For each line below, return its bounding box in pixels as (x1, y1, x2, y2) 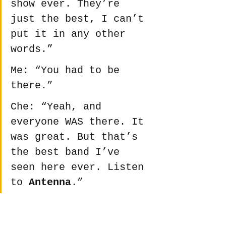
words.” (11, 43, 53, 55)
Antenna (29, 176, 71, 188)
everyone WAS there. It (11, 116, 150, 128)
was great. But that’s (11, 131, 144, 143)
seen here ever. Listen (11, 161, 150, 173)
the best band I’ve (11, 146, 126, 158)
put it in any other (11, 28, 132, 40)
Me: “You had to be (11, 64, 126, 76)
